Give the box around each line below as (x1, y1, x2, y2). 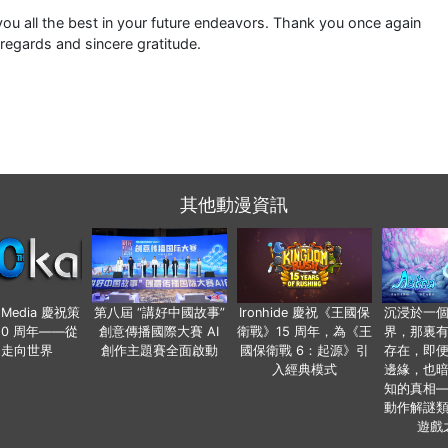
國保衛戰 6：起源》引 (239, 343, 369, 359)
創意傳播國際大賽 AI (99, 324, 219, 340)
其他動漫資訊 (180, 194, 288, 215)
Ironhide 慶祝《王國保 (238, 305, 370, 321)
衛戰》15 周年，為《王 (236, 324, 372, 340)
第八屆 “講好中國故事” (93, 305, 225, 321)
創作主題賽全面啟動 (100, 343, 218, 359)
